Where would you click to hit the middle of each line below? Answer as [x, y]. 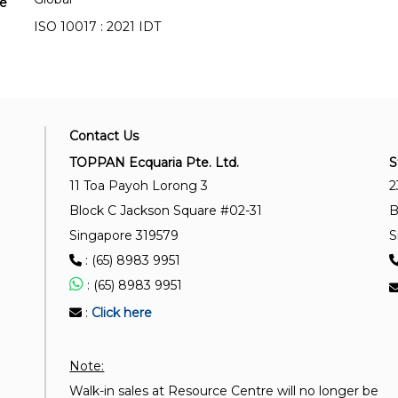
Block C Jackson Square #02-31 [166, 211]
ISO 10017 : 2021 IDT [97, 27]
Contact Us [104, 136]
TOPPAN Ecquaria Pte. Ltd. [155, 163]
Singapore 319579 [124, 236]
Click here [122, 313]
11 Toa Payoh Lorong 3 [139, 186]
